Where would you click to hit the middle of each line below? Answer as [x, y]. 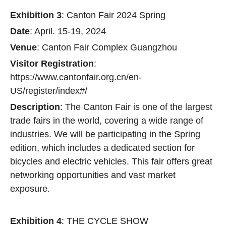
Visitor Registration [52, 64]
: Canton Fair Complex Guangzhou [107, 47]
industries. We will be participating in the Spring [105, 134]
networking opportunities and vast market [93, 175]
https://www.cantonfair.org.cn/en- [76, 77]
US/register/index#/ [49, 91]
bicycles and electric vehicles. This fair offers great [111, 161]
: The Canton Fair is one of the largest [136, 107]
